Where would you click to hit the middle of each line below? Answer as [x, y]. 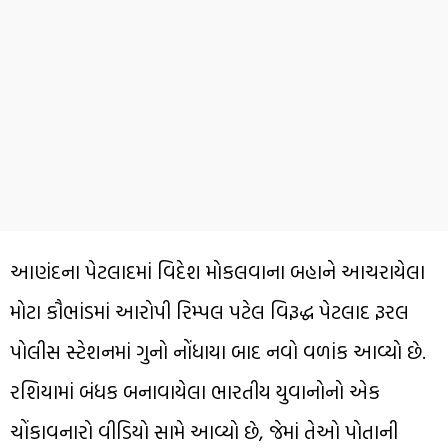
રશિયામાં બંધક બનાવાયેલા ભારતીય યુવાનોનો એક [195, 391]
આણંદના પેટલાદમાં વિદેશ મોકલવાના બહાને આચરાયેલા [217, 271]
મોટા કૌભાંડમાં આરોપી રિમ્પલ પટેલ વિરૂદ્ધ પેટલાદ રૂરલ [209, 311]
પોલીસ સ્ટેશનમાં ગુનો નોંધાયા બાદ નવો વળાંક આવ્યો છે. [218, 351]
